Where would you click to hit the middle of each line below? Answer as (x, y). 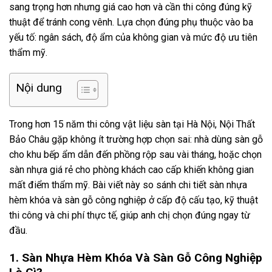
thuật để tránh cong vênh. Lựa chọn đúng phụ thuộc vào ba (131, 22)
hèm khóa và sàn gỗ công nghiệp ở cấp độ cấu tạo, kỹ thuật (134, 200)
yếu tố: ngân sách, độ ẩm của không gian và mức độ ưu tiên (133, 38)
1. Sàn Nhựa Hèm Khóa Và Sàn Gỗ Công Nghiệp (136, 257)
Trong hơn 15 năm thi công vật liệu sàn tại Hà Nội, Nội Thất (132, 124)
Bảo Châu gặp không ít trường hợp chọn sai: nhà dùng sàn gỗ (136, 140)
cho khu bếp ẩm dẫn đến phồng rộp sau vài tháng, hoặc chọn (135, 155)
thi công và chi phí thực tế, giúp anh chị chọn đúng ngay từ (130, 216)
